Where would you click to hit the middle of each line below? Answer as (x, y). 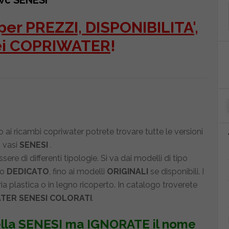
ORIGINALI (127, 171)
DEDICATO (28, 171)
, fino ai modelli (78, 171)
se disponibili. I (176, 171)
